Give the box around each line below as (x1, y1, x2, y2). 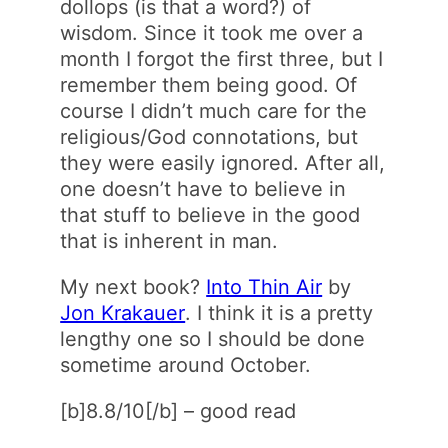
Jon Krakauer (60, 300, 186, 325)
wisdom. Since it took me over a (60, 20, 364, 45)
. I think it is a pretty (185, 300, 374, 325)
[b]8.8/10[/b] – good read (60, 398, 297, 423)
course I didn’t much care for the (60, 98, 368, 123)
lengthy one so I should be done (60, 326, 366, 351)
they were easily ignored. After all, (60, 150, 386, 175)
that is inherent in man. (60, 228, 279, 253)
